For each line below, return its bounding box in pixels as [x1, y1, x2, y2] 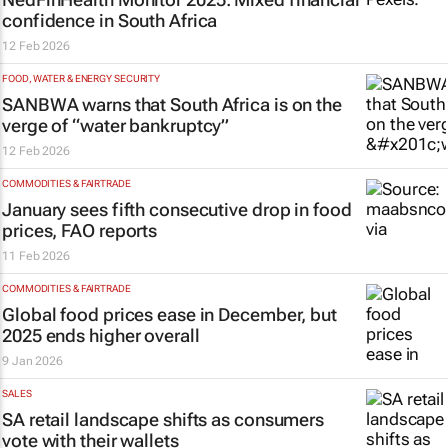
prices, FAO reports [2, 220, 158, 241]
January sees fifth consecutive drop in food [2, 199, 352, 220]
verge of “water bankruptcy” [2, 115, 230, 136]
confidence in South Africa [2, 10, 218, 31]
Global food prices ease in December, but [2, 304, 337, 325]
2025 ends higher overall [2, 325, 200, 346]
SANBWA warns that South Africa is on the [2, 94, 342, 115]
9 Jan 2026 [2, 354, 63, 368]
